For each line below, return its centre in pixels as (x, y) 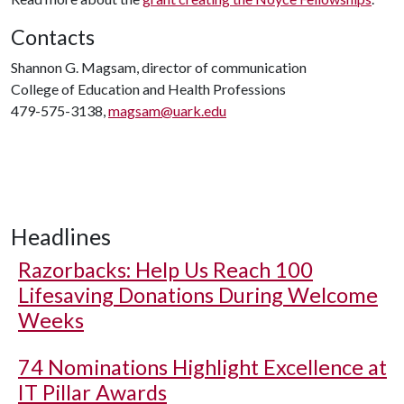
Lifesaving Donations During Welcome (198, 295)
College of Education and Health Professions (148, 89)
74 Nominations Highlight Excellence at (202, 367)
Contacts (53, 37)
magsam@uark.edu (167, 110)
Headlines (61, 236)
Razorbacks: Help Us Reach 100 (165, 270)
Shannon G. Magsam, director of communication (159, 67)
